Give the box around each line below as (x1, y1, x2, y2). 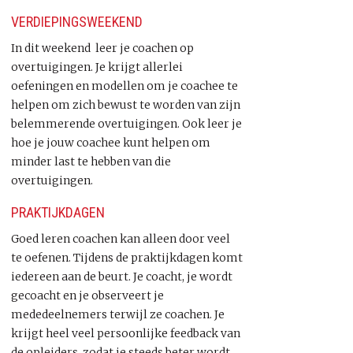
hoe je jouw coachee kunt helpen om (11, 135, 210, 150)
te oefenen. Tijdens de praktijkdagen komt (11, 251, 243, 265)
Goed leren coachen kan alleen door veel (11, 232, 230, 246)
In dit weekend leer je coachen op (11, 40, 194, 55)
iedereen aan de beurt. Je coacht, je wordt (11, 269, 232, 284)
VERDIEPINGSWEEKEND (11, 13, 143, 30)
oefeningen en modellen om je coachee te (11, 78, 238, 93)
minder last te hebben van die (11, 154, 171, 169)
